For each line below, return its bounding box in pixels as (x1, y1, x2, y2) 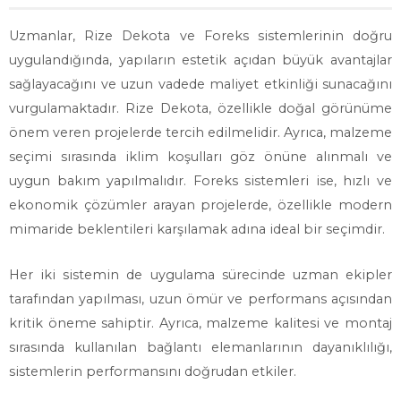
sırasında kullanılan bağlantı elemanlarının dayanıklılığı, (9, 339, 392, 355)
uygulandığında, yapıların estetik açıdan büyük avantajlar (9, 52, 392, 68)
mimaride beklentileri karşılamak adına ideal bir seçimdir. (9, 221, 385, 237)
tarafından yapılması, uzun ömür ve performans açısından (9, 291, 392, 307)
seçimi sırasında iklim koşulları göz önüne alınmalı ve (9, 149, 392, 165)
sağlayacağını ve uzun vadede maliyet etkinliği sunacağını (9, 76, 392, 92)
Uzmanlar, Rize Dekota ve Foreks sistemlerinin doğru (9, 28, 392, 44)
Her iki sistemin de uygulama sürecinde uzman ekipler (9, 267, 392, 283)
